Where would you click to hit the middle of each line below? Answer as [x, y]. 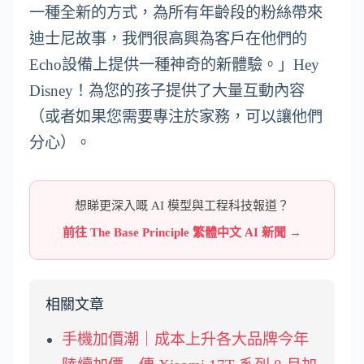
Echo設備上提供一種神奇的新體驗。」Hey [174, 65]
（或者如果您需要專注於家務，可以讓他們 [176, 117]
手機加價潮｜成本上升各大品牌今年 [185, 340]
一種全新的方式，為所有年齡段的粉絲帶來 [176, 13]
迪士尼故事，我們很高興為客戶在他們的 [168, 39]
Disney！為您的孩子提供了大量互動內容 [167, 91]
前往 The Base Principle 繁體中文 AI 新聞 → [182, 233]
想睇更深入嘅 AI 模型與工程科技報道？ [182, 206]
